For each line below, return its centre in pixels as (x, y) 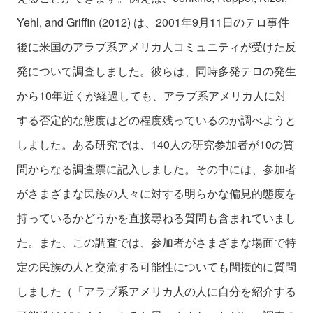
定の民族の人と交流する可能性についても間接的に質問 (156, 266)
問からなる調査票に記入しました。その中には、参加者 (156, 168)
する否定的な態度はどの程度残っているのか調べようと (156, 119)
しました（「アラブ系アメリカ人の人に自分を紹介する (156, 291)
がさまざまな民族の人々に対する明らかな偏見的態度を (156, 193)
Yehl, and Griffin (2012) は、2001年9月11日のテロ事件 (153, 22)
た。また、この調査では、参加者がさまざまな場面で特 (156, 242)
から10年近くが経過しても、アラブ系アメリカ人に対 (152, 95)
